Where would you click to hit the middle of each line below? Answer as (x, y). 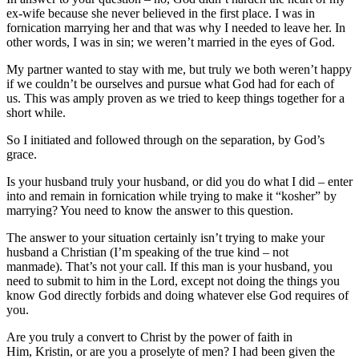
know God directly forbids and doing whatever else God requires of (177, 295)
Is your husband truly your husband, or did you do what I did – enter (179, 181)
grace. (23, 154)
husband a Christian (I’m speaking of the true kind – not (147, 252)
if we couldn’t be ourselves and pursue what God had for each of (170, 83)
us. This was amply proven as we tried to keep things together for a (175, 98)
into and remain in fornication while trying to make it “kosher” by (171, 196)
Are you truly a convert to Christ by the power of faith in (149, 337)
